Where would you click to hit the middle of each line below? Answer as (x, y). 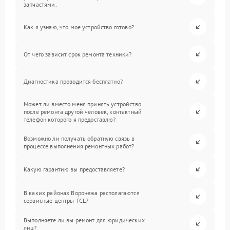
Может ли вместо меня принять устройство (82, 104)
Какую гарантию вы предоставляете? (74, 169)
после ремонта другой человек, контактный (83, 112)
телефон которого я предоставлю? (70, 119)
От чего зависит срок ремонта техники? (78, 54)
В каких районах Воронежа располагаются (82, 193)
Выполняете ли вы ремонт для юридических (84, 220)
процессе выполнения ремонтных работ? (79, 146)
